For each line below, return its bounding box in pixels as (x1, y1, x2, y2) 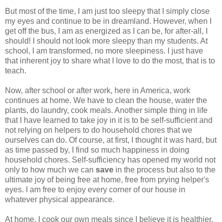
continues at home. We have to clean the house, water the (5, 96, 207, 105)
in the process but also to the (113, 165, 216, 174)
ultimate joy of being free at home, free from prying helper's (5, 175, 209, 184)
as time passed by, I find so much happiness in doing (5, 145, 189, 154)
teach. (5, 66, 26, 75)
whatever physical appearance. (5, 195, 116, 204)
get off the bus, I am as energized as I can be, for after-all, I (5, 26, 208, 35)
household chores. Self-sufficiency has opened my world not (5, 155, 216, 164)
